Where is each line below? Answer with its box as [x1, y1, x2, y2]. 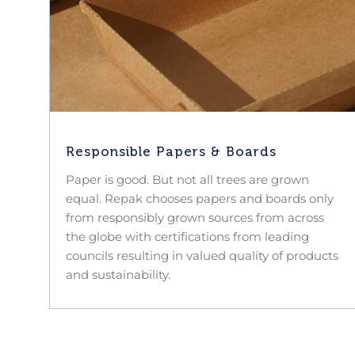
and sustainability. [66, 266, 170, 282]
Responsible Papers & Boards [66, 143, 277, 160]
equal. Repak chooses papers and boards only [66, 190, 334, 206]
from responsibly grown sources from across [66, 209, 324, 225]
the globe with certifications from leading [66, 228, 309, 244]
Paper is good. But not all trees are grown [66, 171, 309, 187]
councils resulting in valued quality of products [66, 247, 338, 263]
